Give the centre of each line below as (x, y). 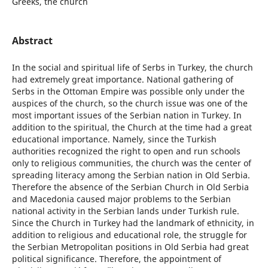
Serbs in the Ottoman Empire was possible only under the (128, 92)
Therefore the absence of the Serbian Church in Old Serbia (130, 187)
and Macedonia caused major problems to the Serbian (121, 199)
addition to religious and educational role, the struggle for (129, 235)
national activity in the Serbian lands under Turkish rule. (125, 211)
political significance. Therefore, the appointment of (116, 259)
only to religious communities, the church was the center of (131, 163)
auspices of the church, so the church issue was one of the (130, 103)
